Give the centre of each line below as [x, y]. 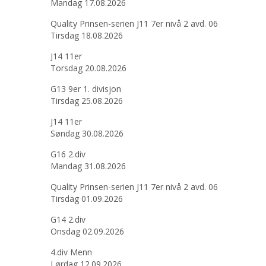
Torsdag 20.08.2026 [88, 68]
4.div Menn [71, 252]
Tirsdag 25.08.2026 [87, 101]
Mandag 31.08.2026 [88, 166]
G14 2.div [68, 219]
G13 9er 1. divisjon [86, 89]
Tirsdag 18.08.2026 [87, 35]
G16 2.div [68, 154]
